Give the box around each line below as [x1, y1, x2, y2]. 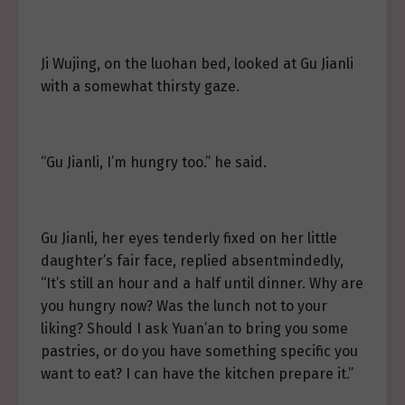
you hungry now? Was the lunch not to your [41, 297, 327, 315]
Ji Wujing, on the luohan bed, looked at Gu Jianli [41, 55, 353, 72]
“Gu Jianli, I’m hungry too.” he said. [41, 154, 267, 171]
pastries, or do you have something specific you [41, 343, 358, 360]
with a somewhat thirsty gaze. [41, 78, 240, 95]
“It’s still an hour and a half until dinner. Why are [41, 275, 363, 292]
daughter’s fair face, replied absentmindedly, [41, 252, 344, 269]
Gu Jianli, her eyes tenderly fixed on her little [41, 230, 337, 247]
